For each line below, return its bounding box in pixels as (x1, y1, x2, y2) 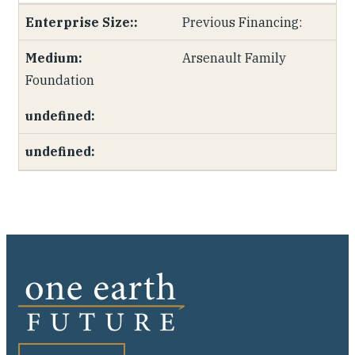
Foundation (25, 72, 94, 88)
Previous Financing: (182, 14, 303, 30)
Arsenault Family (182, 50, 287, 66)
